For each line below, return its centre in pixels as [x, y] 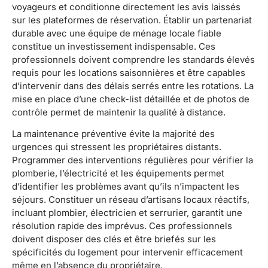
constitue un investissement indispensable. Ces [114, 46]
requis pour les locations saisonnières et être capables [129, 72]
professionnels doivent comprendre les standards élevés [133, 59]
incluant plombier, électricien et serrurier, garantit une [127, 213]
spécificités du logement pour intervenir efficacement [127, 252]
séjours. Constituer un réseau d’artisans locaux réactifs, [131, 200]
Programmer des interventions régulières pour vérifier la [133, 160]
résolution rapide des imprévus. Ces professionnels [122, 226]
